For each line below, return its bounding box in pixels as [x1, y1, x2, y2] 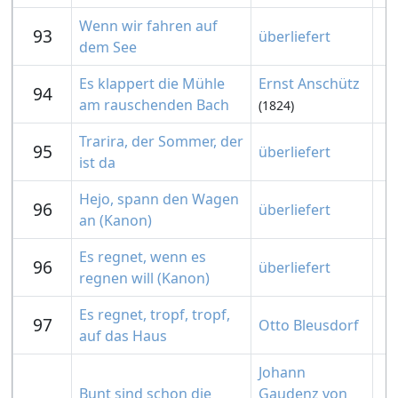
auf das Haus [79, 326, 167, 346]
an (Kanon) [79, 211, 152, 230]
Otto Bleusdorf [259, 315, 359, 335]
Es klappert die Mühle [79, 74, 225, 93]
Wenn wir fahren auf [79, 16, 218, 36]
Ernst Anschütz [259, 74, 360, 93]
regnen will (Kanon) [79, 268, 210, 288]
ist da [79, 153, 115, 172]
